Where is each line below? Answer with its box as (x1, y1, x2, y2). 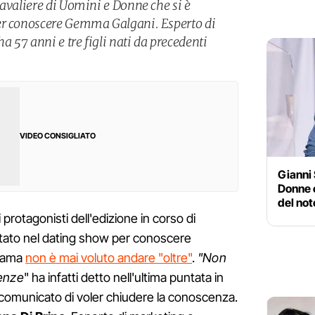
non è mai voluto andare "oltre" (25, 250, 192, 266)
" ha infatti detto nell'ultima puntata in (23, 270, 224, 285)
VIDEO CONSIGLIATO (20, 131, 96, 141)
